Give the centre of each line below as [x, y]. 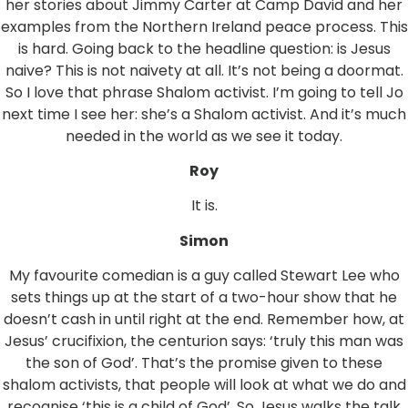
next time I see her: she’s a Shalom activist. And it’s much [204, 114]
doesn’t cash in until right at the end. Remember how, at [204, 320]
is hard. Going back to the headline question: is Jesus [204, 48]
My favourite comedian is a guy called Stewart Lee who [204, 276]
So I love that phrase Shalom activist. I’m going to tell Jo [204, 92]
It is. [204, 206]
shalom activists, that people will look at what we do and [204, 385]
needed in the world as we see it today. [204, 136]
